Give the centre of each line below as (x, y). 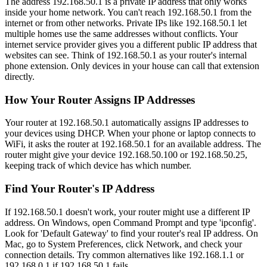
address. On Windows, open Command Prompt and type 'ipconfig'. (131, 222)
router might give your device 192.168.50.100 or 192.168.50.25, (126, 155)
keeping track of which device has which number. (98, 166)
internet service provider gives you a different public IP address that (131, 44)
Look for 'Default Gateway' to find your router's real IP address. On (131, 233)
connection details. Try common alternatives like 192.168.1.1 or (124, 254)
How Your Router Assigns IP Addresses (100, 100)
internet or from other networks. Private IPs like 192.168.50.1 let (126, 23)
